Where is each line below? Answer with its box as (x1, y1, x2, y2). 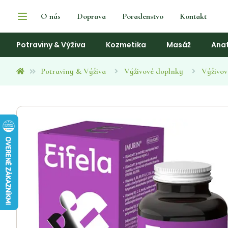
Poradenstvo (122, 11, 163, 21)
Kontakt (180, 11, 207, 21)
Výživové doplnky (124, 66, 183, 76)
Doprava (77, 11, 106, 21)
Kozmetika (106, 39, 146, 50)
